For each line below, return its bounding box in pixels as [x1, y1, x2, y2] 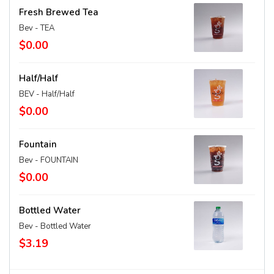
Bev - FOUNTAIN [19, 155, 78, 166]
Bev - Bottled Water [19, 221, 91, 232]
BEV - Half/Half [19, 89, 75, 100]
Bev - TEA [19, 23, 54, 34]
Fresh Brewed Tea [19, 6, 98, 18]
